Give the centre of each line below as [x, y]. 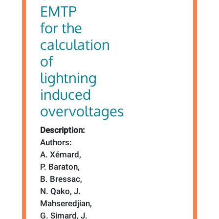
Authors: [56, 142]
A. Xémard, [61, 154]
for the [61, 27]
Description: [63, 130]
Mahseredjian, [66, 203]
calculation [75, 44]
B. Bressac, [61, 179]
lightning [69, 77]
